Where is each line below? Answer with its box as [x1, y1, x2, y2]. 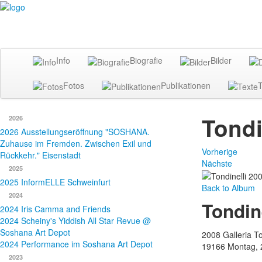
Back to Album [201, 182, 255, 194]
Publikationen [161, 79, 211, 91]
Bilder [211, 54, 232, 67]
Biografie [130, 54, 163, 67]
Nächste [201, 157, 232, 169]
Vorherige [201, 145, 237, 157]
